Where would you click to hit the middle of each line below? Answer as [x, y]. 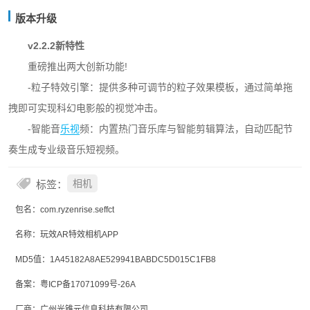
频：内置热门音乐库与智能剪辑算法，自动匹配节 [186, 129]
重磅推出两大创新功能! [77, 66]
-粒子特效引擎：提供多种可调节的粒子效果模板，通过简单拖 [160, 87]
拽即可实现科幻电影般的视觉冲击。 [86, 108]
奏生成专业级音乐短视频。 [66, 149]
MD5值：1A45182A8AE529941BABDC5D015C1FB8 [116, 259]
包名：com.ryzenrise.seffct [65, 210]
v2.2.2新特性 [56, 46]
